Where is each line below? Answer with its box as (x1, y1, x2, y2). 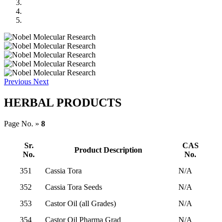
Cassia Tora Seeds (45, 182, 102, 191)
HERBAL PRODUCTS (4, 96, 121, 109)
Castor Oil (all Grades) (45, 199, 116, 208)
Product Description (74, 145, 142, 154)
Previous (4, 77, 31, 86)
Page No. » (4, 119, 41, 128)
